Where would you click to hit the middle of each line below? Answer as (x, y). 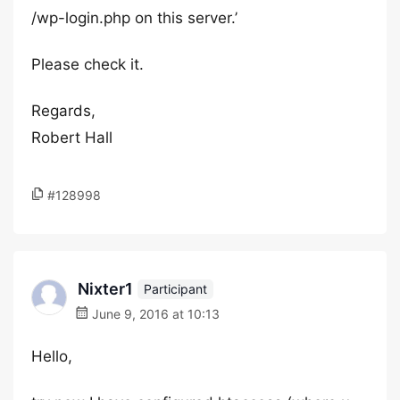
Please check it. (87, 64)
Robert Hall (72, 137)
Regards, (63, 111)
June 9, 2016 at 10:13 (154, 314)
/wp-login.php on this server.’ (134, 18)
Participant (175, 288)
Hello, (52, 356)
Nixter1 (105, 289)
